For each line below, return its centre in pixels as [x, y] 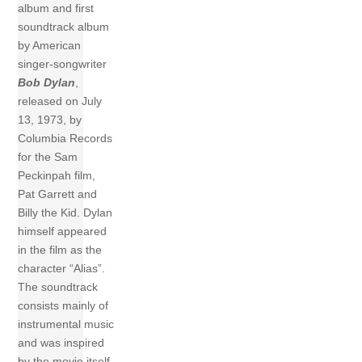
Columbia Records [65, 139]
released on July [60, 101]
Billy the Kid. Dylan [65, 213]
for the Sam [48, 157]
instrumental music [66, 324]
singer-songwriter [63, 64]
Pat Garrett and [58, 194]
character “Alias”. [62, 269]
